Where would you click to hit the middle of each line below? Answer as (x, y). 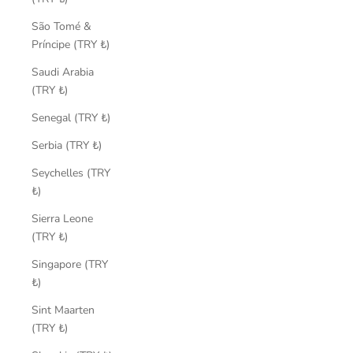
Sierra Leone (62, 218)
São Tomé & (61, 26)
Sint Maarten (63, 310)
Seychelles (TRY (71, 173)
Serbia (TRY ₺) (97, 145)
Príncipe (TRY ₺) (105, 44)
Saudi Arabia (63, 72)
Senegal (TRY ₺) (106, 117)
